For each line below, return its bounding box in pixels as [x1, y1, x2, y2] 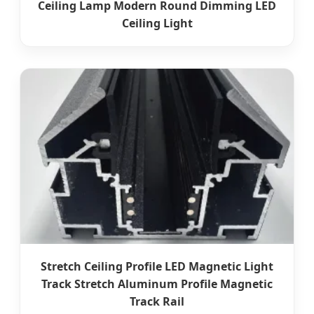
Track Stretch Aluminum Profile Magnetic [41, 276, 273, 292]
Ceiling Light [121, 15, 193, 32]
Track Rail [130, 294, 184, 310]
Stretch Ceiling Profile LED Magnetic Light [41, 259, 273, 275]
